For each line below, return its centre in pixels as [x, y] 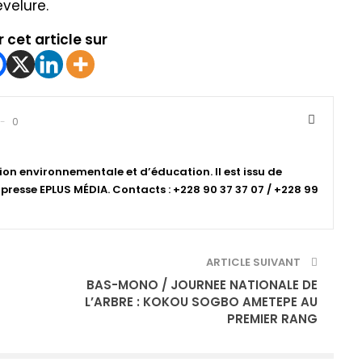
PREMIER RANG [273, 318]
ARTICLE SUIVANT [255, 262]
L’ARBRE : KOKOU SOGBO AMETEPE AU [202, 301]
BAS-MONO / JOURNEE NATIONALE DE [202, 284]
